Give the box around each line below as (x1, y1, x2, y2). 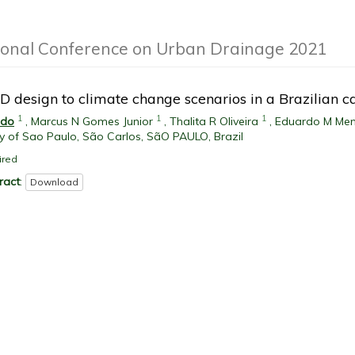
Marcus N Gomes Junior (31, 114, 153, 128)
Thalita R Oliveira (170, 114, 258, 128)
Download (30, 176, 78, 188)
